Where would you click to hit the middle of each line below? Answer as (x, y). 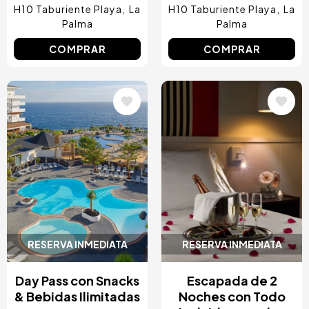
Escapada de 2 (232, 280)
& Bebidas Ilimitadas (77, 296)
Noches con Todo (232, 296)
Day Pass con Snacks (77, 280)
